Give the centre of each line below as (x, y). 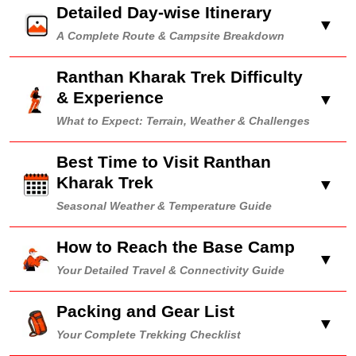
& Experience (110, 97)
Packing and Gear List (145, 311)
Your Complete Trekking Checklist (149, 335)
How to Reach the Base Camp (176, 247)
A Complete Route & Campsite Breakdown (170, 36)
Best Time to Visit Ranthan (164, 162)
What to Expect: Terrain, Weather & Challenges (183, 121)
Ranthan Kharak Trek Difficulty (180, 77)
